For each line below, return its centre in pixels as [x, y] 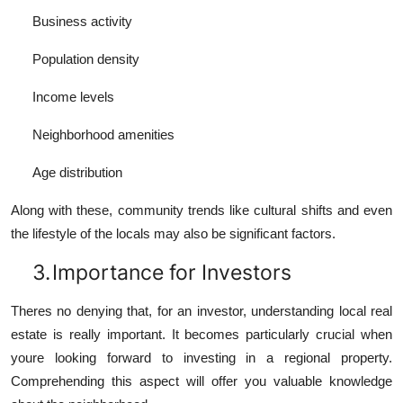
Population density [86, 59]
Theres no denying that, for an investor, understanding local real [201, 311]
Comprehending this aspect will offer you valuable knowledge [201, 381]
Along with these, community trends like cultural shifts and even [201, 210]
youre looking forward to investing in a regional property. [201, 358]
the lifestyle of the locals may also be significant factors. [173, 234]
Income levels [73, 97]
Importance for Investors [172, 273]
